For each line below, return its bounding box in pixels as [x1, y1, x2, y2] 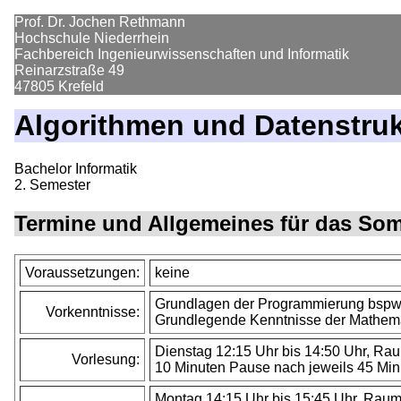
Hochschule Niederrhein [14, 30, 169, 46]
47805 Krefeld [14, 79, 104, 94]
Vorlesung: [72, 352, 140, 368]
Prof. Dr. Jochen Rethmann [14, 14, 185, 30]
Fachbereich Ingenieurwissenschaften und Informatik [14, 47, 349, 62]
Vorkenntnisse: [46, 304, 140, 320]
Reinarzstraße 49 [14, 63, 124, 78]
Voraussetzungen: [25, 265, 140, 281]
